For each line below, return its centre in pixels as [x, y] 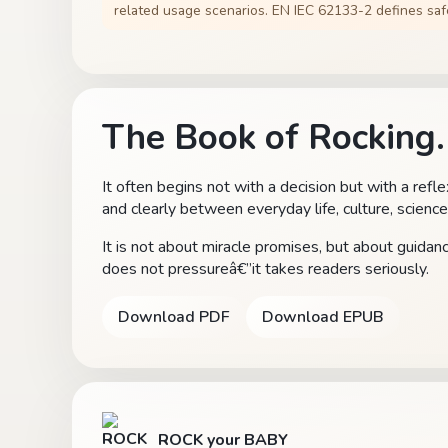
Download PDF [174, 316]
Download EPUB [323, 316]
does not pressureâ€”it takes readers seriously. [265, 268]
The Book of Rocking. [273, 137]
